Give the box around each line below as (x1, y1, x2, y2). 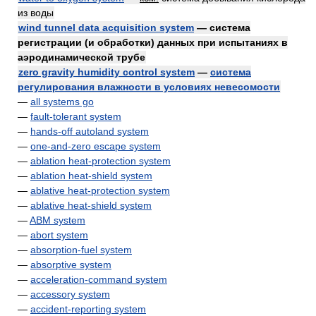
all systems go (30, 96, 94, 107)
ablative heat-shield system (30, 200, 152, 211)
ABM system (30, 214, 85, 226)
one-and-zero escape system (30, 140, 161, 152)
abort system (30, 229, 88, 241)
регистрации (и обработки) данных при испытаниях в (18, 37, 288, 48)
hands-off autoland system (30, 126, 149, 137)
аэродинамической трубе (18, 51, 145, 63)
